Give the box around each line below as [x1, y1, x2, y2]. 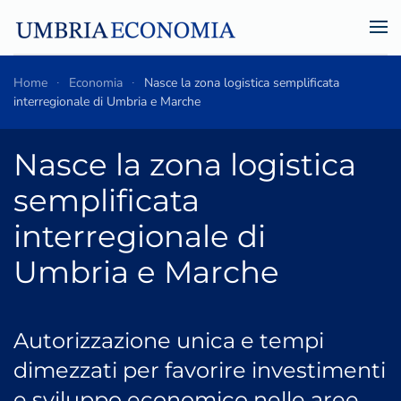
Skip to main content [41, 42, 170, 62]
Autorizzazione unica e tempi [13, 328, 324, 354]
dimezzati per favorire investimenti [13, 357, 386, 383]
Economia [69, 74, 123, 91]
